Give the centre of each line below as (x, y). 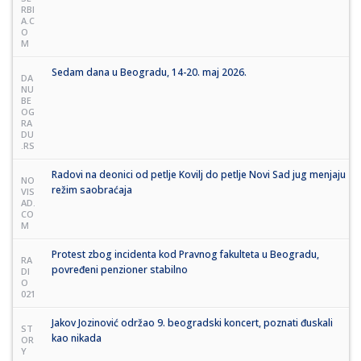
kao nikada (77, 338)
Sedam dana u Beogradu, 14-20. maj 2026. (149, 72)
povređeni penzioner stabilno (120, 269)
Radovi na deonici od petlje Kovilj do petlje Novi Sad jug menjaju (199, 174)
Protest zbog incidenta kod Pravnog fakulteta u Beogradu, (185, 254)
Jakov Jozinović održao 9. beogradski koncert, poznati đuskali (192, 322)
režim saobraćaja (92, 189)
